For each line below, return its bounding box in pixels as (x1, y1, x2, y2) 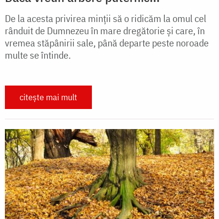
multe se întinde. (5, 48, 71, 62)
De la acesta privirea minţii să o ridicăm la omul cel (5, 12, 206, 25)
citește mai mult (20, 91, 77, 103)
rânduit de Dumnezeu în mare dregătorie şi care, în (5, 24, 205, 37)
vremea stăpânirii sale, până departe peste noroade (5, 36, 209, 49)
